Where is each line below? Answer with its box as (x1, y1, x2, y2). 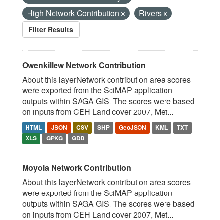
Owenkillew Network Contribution (22, 59, 146, 71)
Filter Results (28, 25, 73, 34)
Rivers (139, 7, 164, 19)
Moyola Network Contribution (22, 162, 131, 173)
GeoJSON (118, 123, 146, 132)
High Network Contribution (27, 7, 121, 19)
